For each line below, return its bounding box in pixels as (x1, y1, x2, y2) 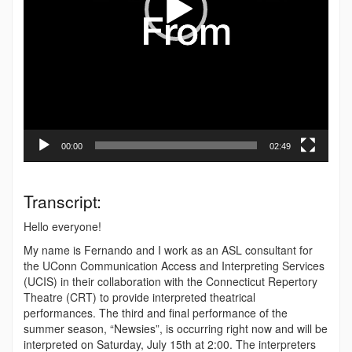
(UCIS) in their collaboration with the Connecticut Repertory (24, 273, 317, 290)
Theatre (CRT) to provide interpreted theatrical (24, 289, 255, 306)
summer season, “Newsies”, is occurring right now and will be (24, 321, 328, 337)
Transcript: (24, 189, 101, 214)
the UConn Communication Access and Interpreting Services (24, 258, 324, 274)
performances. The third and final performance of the (24, 305, 288, 321)
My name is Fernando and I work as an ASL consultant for (24, 242, 313, 258)
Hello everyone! (24, 218, 101, 235)
